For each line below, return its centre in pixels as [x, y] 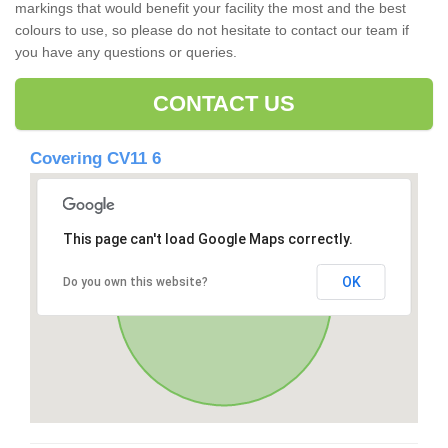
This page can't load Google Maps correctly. [207, 239]
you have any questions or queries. [128, 52]
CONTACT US [224, 104]
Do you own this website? [135, 282]
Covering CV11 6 [95, 159]
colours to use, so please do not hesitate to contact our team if [212, 30]
